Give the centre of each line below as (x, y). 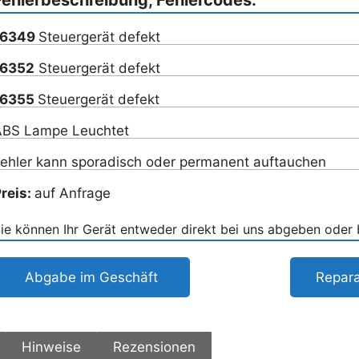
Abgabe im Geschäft (91, 277)
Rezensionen (154, 347)
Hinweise (51, 347)
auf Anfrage (72, 193)
